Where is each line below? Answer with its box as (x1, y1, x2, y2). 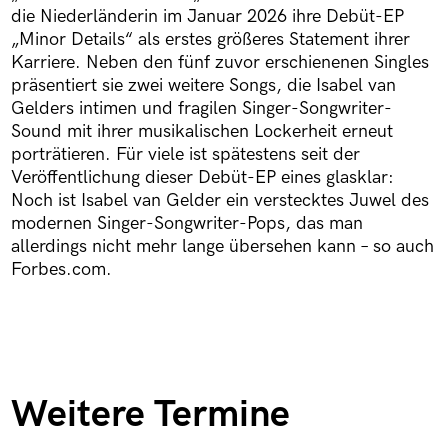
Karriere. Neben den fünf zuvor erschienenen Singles (10, 51, 429, 73)
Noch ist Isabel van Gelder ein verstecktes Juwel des (10, 189, 429, 211)
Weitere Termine (10, 392, 290, 438)
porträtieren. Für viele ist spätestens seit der (10, 143, 360, 165)
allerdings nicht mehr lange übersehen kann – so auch (10, 235, 434, 257)
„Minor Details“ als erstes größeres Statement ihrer (10, 28, 410, 50)
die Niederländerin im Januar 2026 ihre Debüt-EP (10, 5, 404, 27)
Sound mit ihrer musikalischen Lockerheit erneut (10, 120, 393, 142)
